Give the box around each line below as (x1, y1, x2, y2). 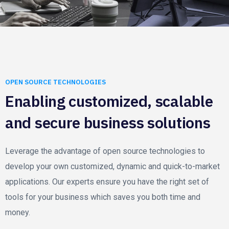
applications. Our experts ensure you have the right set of (5, 176, 209, 187)
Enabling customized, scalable (5, 90, 213, 111)
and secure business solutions (5, 112, 211, 132)
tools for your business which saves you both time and (5, 192, 200, 202)
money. (5, 207, 30, 217)
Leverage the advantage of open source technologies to (5, 146, 205, 156)
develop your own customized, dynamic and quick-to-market (5, 161, 220, 171)
